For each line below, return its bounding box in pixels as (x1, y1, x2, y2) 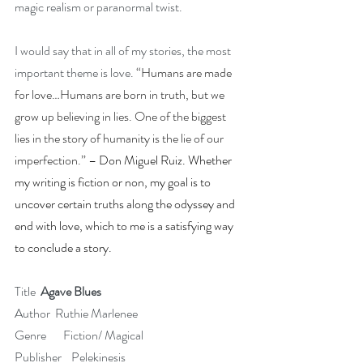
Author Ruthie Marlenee (15, 304, 138, 322)
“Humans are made (136, 63, 234, 82)
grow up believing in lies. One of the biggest (15, 107, 228, 126)
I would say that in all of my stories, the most (15, 41, 233, 60)
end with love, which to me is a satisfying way (15, 216, 236, 235)
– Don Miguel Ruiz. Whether (86, 151, 234, 169)
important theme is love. (15, 63, 136, 82)
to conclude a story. (15, 238, 112, 257)
